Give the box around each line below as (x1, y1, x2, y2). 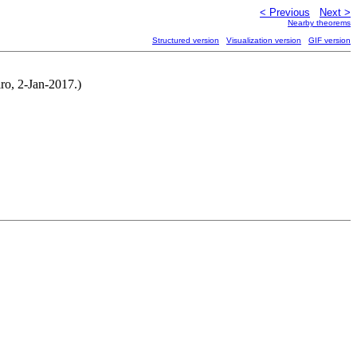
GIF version (308, 36, 351, 45)
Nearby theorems (288, 18, 351, 27)
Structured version (152, 36, 219, 45)
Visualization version (226, 36, 301, 45)
